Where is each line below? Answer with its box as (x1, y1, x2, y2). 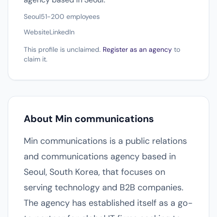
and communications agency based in (24, 151, 176, 162)
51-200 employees (41, 12, 100, 21)
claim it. (24, 55, 47, 63)
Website (24, 28, 49, 36)
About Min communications (24, 112, 154, 125)
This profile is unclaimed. (24, 45, 103, 54)
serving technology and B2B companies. (24, 182, 184, 193)
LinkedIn (49, 28, 75, 36)
